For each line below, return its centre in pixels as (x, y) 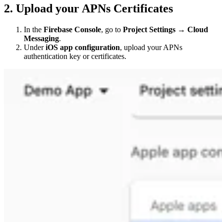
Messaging (41, 38)
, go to (112, 29)
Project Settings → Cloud (166, 29)
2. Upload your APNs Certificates (88, 8)
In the (34, 29)
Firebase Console (72, 29)
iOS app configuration (83, 47)
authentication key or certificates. (75, 56)
